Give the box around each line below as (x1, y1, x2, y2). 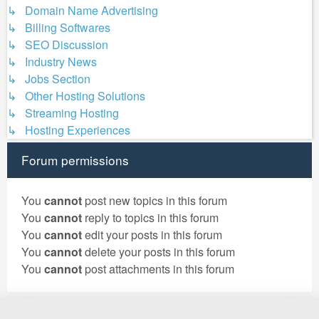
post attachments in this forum (82, 261, 234, 277)
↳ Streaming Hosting (7, 105, 119, 121)
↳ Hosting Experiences (7, 122, 130, 138)
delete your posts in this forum (82, 244, 235, 260)
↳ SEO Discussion (7, 36, 108, 53)
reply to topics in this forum (82, 209, 219, 226)
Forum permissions (21, 151, 129, 169)
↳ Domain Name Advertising (7, 2, 158, 19)
